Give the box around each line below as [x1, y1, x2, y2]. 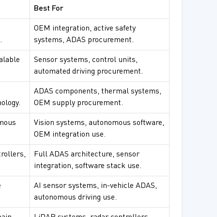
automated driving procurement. [34, 68, 143, 76]
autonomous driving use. [34, 194, 117, 202]
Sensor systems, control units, [34, 56, 138, 64]
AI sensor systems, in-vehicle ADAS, [34, 182, 157, 190]
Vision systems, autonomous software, [34, 119, 164, 127]
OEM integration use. [34, 131, 106, 139]
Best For [34, 5, 63, 13]
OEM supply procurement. [34, 99, 123, 108]
